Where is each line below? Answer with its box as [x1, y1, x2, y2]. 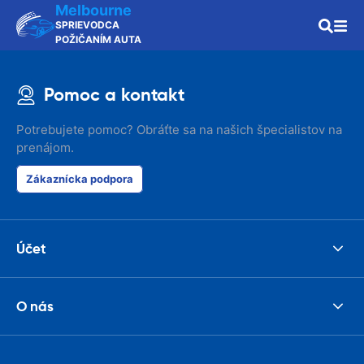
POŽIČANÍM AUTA [55, 33, 141, 45]
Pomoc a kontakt [44, 84, 184, 106]
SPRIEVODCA [55, 19, 119, 31]
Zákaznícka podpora [26, 172, 133, 185]
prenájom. [16, 140, 74, 155]
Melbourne [55, 2, 132, 19]
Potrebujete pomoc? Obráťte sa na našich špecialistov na [16, 122, 342, 137]
